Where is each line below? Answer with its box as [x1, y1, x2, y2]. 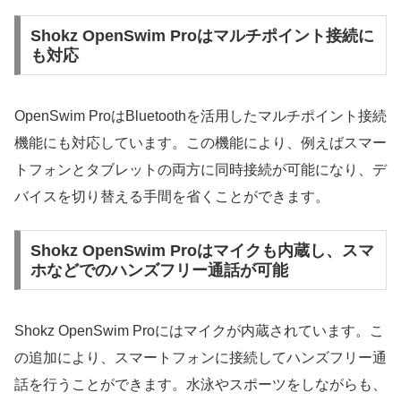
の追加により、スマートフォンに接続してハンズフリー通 [14, 350, 387, 366]
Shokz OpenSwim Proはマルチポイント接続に [30, 26, 374, 45]
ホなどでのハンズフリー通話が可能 [30, 260, 288, 279]
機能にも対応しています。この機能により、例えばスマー [14, 135, 387, 151]
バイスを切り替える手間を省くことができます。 [14, 189, 329, 205]
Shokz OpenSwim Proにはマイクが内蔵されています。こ [14, 323, 384, 339]
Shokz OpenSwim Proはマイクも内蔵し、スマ [30, 241, 374, 260]
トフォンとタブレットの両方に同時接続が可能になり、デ [14, 162, 387, 178]
